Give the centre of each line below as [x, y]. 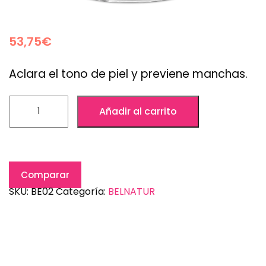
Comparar [45, 175]
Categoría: [82, 192]
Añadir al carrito [138, 112]
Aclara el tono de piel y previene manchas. [128, 74]
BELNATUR [132, 192]
